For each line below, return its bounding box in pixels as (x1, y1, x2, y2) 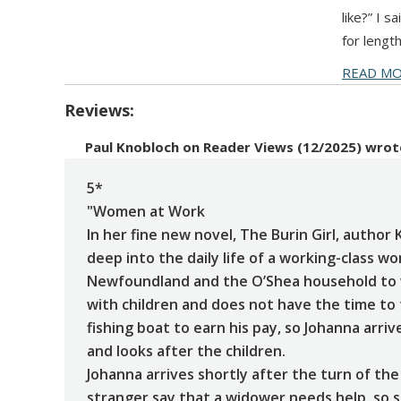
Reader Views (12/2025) (203, 138, 363, 157)
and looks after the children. (87, 341, 286, 362)
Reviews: (64, 99, 134, 122)
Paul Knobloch (85, 138, 180, 157)
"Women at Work (87, 201, 205, 222)
